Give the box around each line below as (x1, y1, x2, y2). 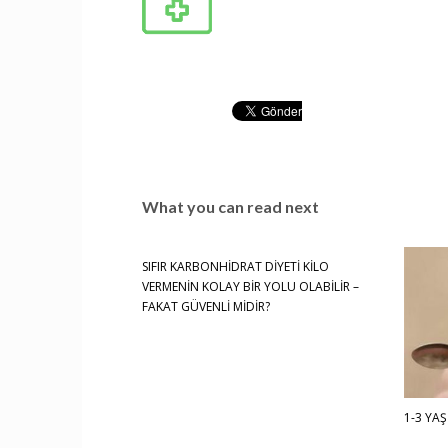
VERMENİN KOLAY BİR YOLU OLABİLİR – (142, 278, 359, 295)
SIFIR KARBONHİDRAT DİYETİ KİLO (142, 258, 329, 275)
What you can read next (142, 197, 319, 216)
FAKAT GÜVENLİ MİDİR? (142, 298, 270, 315)
